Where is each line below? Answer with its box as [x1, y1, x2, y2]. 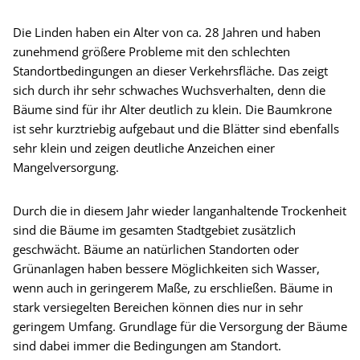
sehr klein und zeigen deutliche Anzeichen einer [13, 139, 275, 156]
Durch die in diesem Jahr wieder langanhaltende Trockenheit [13, 202, 346, 219]
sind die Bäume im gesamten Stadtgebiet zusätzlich [13, 221, 296, 238]
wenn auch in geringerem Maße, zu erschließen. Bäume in [13, 279, 333, 296]
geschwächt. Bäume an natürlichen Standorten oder [13, 240, 299, 257]
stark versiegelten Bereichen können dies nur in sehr [13, 298, 303, 315]
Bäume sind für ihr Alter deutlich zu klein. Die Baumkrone [13, 100, 332, 117]
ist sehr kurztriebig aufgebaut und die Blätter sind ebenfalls [13, 120, 339, 137]
